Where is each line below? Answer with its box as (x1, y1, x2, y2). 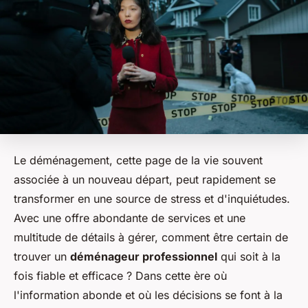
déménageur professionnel (70, 250, 217, 264)
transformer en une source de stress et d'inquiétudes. (14, 192, 290, 206)
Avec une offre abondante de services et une (14, 211, 245, 225)
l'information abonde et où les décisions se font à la (14, 288, 283, 302)
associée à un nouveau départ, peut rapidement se (14, 173, 276, 187)
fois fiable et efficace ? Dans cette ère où (14, 269, 227, 283)
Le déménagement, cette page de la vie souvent (14, 153, 263, 168)
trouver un (14, 250, 70, 264)
